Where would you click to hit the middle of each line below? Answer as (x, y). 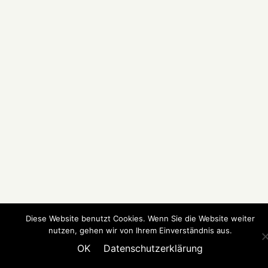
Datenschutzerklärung (153, 248)
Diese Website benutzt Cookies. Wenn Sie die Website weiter (140, 218)
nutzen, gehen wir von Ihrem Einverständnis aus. (140, 230)
